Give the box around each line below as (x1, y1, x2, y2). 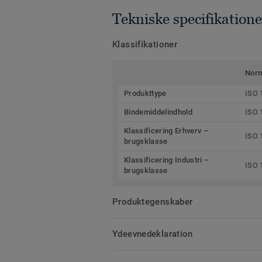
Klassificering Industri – (124, 155, 209, 164)
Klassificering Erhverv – (124, 126, 208, 135)
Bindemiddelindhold (124, 107, 192, 116)
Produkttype (124, 88, 167, 98)
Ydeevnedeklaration (112, 228, 193, 239)
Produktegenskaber (112, 196, 193, 207)
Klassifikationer (112, 39, 178, 50)
